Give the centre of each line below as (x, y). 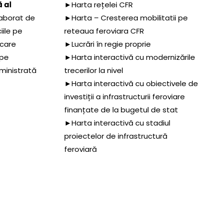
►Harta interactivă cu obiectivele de (131, 83)
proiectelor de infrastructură (116, 136)
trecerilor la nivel (94, 70)
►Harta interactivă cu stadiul (117, 123)
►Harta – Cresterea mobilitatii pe (126, 18)
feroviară (81, 149)
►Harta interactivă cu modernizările (130, 57)
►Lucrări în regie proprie (108, 44)
